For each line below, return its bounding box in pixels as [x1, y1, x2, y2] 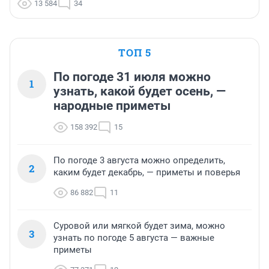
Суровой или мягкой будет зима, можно [53, 220, 225, 232]
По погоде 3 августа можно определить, [53, 155, 225, 166]
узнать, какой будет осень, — [53, 84, 226, 99]
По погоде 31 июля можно [53, 70, 211, 85]
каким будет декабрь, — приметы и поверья [53, 167, 240, 178]
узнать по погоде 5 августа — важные [53, 232, 214, 244]
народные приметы [53, 98, 171, 113]
